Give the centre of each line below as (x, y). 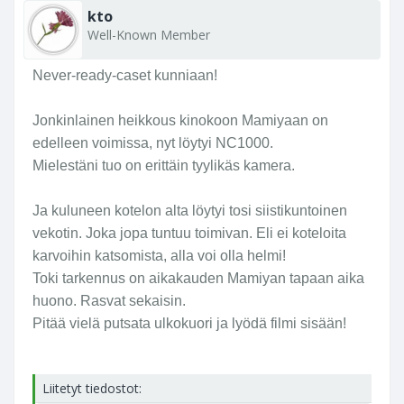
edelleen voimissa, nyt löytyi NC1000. (153, 143)
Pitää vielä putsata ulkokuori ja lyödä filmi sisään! (189, 323)
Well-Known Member (149, 35)
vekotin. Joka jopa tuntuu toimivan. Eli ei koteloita (189, 233)
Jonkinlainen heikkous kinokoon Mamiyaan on (180, 120)
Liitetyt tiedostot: (92, 388)
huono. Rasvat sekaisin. (109, 301)
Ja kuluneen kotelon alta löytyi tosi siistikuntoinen (190, 211)
